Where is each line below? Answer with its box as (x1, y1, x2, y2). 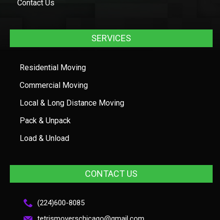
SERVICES (91, 32, 131, 43)
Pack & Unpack (20, 115, 71, 125)
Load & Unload (20, 133, 69, 143)
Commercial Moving (20, 80, 88, 90)
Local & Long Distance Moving (20, 98, 124, 108)
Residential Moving (20, 62, 86, 72)
